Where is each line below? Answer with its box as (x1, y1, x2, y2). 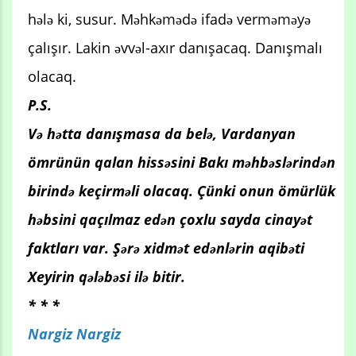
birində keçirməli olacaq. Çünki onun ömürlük (28, 181, 335, 201)
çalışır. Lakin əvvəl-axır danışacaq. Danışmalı (28, 38, 323, 58)
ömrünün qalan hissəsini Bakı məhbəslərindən (28, 153, 335, 172)
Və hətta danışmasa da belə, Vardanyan (28, 124, 296, 144)
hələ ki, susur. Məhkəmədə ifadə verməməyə (28, 10, 311, 29)
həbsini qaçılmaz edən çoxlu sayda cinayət (28, 210, 312, 230)
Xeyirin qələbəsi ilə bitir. (28, 267, 185, 287)
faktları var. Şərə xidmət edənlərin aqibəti (28, 238, 304, 258)
